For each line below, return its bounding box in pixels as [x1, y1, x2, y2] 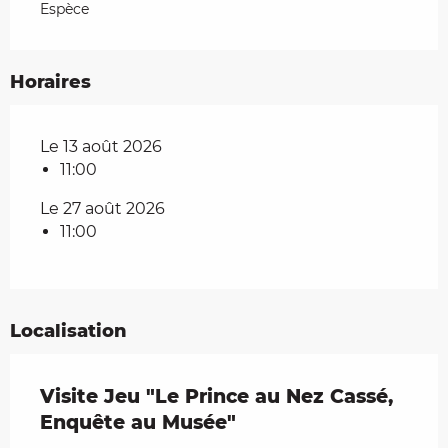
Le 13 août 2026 [40, 137, 162, 157]
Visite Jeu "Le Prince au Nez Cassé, [40, 385, 393, 409]
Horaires [10, 71, 91, 94]
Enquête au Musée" [40, 411, 236, 435]
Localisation [10, 320, 127, 343]
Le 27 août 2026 [40, 199, 165, 219]
